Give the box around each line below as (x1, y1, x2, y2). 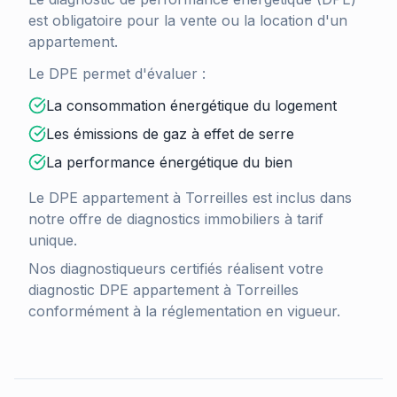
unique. (28, 231, 77, 249)
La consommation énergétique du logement (46, 97, 337, 114)
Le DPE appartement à (28, 189, 185, 206)
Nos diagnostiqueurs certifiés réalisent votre (28, 260, 323, 277)
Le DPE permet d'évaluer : (28, 65, 206, 82)
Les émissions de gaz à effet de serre (46, 125, 294, 143)
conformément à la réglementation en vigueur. (28, 302, 340, 320)
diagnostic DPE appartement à (28, 281, 236, 299)
